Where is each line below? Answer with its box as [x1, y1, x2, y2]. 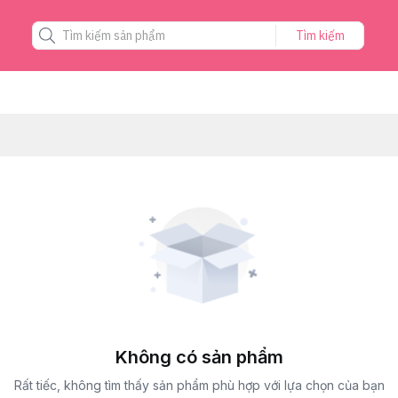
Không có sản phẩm [115, 346, 283, 368]
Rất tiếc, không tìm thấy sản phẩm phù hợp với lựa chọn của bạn [13, 378, 385, 393]
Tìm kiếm [296, 28, 345, 44]
